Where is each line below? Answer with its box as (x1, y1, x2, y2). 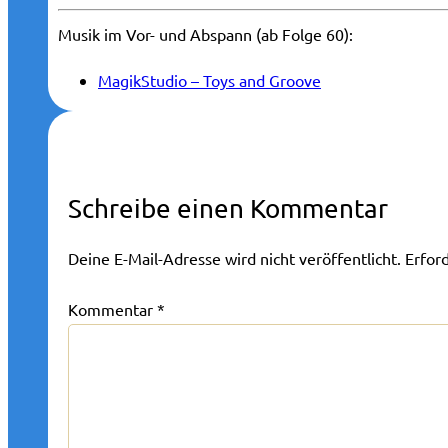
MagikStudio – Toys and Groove (98, 70, 321, 91)
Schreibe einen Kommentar (68, 193, 388, 225)
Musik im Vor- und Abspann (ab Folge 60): (58, 24, 353, 45)
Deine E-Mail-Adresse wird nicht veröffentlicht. (68, 248, 401, 269)
